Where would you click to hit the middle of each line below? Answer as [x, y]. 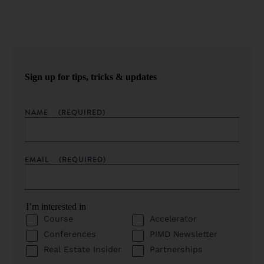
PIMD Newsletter [184, 234]
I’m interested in [56, 206]
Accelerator [173, 219]
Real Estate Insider [83, 250]
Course [59, 219]
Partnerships [176, 250]
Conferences [70, 234]
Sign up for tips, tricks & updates [91, 77]
